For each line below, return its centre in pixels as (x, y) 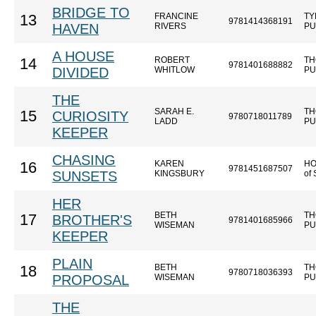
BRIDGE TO (91, 13)
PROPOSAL (91, 280)
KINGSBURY (180, 174)
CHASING (84, 160)
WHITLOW (175, 70)
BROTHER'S (92, 220)
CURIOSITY (90, 116)
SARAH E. (174, 111)
